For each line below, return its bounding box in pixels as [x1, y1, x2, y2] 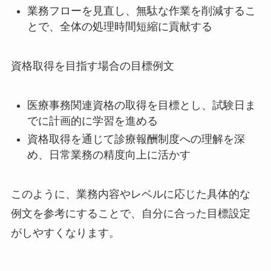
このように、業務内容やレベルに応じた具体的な [10, 188, 250, 201]
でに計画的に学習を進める [27, 114, 158, 127]
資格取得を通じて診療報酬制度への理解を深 [27, 133, 245, 146]
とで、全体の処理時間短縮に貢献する [27, 21, 212, 33]
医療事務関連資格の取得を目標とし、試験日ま [27, 99, 256, 111]
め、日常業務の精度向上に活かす [27, 149, 191, 162]
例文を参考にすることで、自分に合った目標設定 [10, 207, 250, 220]
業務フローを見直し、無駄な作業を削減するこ [27, 5, 256, 18]
